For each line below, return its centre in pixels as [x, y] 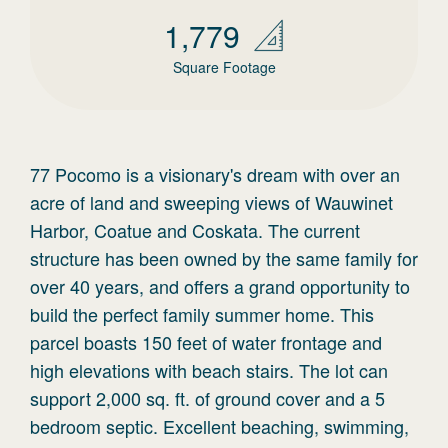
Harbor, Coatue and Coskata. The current [195, 230]
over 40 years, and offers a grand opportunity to [220, 286]
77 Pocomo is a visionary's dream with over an [215, 174]
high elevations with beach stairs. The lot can [209, 370]
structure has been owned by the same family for [224, 258]
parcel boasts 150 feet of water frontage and [206, 342]
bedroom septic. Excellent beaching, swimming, [219, 426]
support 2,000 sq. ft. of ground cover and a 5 [207, 398]
